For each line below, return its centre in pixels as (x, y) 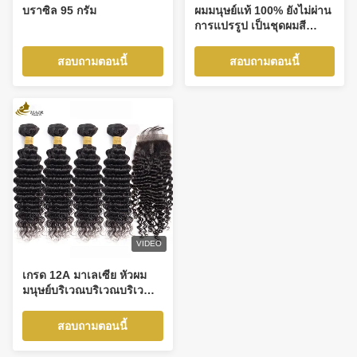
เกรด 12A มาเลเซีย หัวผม (84, 275)
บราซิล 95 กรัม (59, 10)
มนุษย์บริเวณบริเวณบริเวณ (88, 290)
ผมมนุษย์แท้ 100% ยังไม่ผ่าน (263, 10)
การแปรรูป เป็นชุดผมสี (250, 25)
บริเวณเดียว (51, 305)
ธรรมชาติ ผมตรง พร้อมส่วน (262, 41)
